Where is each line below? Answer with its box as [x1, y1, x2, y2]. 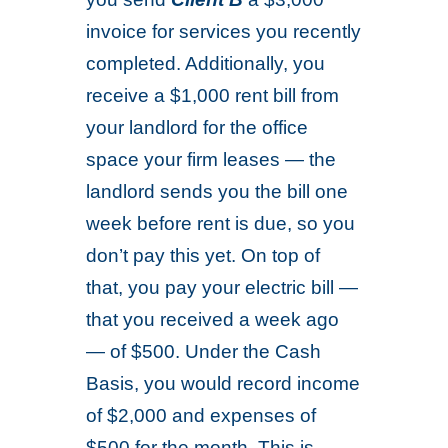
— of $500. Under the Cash [86, 341, 322, 362]
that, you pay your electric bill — [86, 277, 359, 298]
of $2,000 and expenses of [86, 405, 317, 426]
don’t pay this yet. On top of [86, 245, 321, 266]
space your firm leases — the [86, 149, 337, 170]
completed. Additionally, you [86, 53, 326, 74]
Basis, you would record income [86, 373, 361, 394]
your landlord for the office [86, 117, 309, 138]
